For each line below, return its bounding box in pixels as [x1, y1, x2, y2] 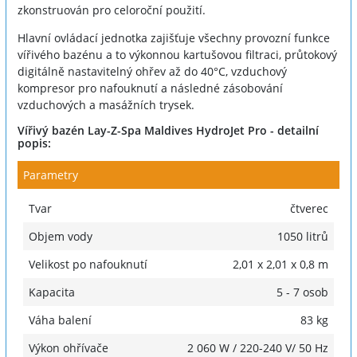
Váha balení [29, 312, 92, 328]
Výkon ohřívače [29, 340, 108, 355]
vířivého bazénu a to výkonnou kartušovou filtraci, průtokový [18, 47, 337, 62]
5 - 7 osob [277, 284, 328, 300]
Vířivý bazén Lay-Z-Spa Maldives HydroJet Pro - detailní [18, 123, 319, 138]
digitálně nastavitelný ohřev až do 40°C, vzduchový [18, 64, 287, 79]
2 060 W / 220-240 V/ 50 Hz [187, 340, 328, 355]
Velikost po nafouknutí [29, 257, 147, 272]
